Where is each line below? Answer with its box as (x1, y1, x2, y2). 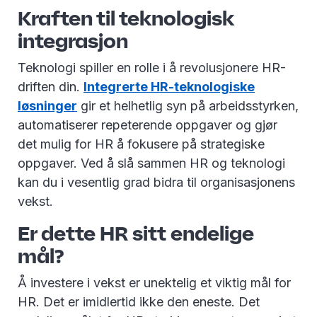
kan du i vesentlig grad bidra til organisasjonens (18, 175, 295, 190)
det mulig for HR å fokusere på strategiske (18, 137, 265, 152)
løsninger (18, 98, 77, 114)
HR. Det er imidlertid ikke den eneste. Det (18, 294, 260, 310)
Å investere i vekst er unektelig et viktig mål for (18, 275, 291, 291)
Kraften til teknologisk (18, 5, 234, 32)
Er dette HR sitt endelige (18, 220, 254, 247)
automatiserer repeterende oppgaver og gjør (18, 117, 277, 133)
